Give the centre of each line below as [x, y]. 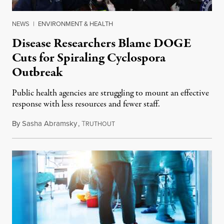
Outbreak [37, 72]
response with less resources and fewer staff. [86, 104]
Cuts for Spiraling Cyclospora [89, 58]
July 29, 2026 [134, 123]
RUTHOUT [100, 124]
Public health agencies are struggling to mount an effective [110, 93]
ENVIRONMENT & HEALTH [75, 23]
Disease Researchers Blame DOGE [102, 43]
